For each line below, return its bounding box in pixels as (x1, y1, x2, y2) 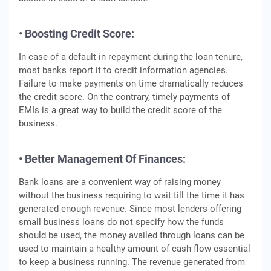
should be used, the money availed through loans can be (19, 230, 244, 241)
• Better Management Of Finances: (19, 152, 186, 165)
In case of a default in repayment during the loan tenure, (19, 51, 243, 62)
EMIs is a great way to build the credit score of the (19, 105, 222, 116)
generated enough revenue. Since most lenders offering (19, 203, 241, 214)
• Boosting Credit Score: (19, 27, 134, 40)
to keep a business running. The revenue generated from (19, 256, 245, 267)
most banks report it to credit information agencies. (19, 65, 228, 76)
